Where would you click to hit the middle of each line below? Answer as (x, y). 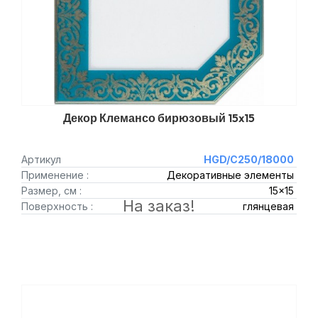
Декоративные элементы (230, 175)
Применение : (55, 175)
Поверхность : (57, 206)
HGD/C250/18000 (248, 159)
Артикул (41, 159)
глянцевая (268, 206)
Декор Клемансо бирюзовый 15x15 (159, 118)
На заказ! (159, 206)
